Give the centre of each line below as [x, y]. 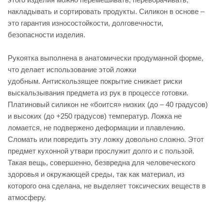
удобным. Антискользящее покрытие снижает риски [95, 81]
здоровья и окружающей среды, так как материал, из [96, 174]
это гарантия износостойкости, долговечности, [85, 23]
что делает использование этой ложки [72, 69]
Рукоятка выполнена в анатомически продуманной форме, [106, 58]
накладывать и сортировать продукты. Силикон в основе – [106, 11]
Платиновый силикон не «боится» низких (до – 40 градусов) [108, 104]
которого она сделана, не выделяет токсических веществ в [107, 186]
